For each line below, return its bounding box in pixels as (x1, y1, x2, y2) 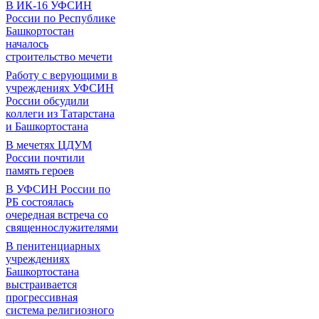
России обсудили (6, 95, 89, 107)
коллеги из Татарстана (6, 108, 115, 120)
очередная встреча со (6, 209, 108, 221)
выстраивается (6, 278, 77, 291)
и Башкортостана (6, 120, 88, 132)
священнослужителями (6, 221, 118, 234)
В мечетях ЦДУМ (6, 139, 92, 151)
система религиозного (6, 304, 114, 316)
